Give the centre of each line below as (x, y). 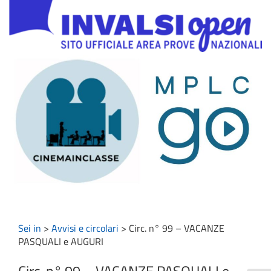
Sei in (30, 228)
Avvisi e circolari (85, 228)
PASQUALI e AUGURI (61, 242)
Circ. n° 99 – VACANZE (177, 228)
